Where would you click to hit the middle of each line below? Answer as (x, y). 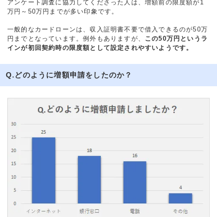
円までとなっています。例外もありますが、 (76, 39)
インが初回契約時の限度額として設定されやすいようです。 (100, 48)
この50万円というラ (176, 39)
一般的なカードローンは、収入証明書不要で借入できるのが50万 (108, 30)
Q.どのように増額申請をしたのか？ (69, 75)
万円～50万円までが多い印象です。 (63, 12)
